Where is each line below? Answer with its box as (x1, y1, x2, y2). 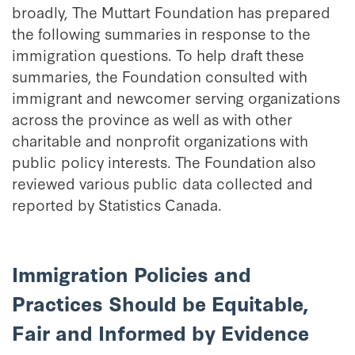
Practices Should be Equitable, (12, 288, 308, 317)
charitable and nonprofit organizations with (12, 129, 308, 151)
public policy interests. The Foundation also (12, 151, 316, 172)
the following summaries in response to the (12, 22, 311, 44)
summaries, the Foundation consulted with (12, 65, 307, 86)
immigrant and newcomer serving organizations (12, 86, 340, 108)
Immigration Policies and (12, 259, 251, 288)
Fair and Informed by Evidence (12, 318, 309, 346)
